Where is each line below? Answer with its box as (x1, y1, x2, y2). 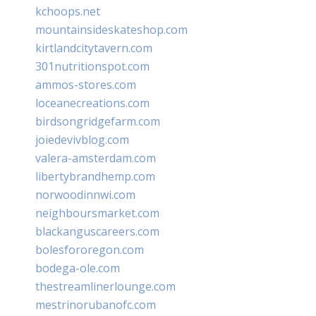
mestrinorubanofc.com (35, 296, 156, 312)
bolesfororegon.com (35, 241, 144, 257)
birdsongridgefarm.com (35, 113, 160, 129)
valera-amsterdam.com (35, 150, 156, 166)
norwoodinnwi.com (35, 186, 135, 202)
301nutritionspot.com (35, 58, 150, 74)
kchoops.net (35, 3, 100, 19)
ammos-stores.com (35, 76, 136, 92)
